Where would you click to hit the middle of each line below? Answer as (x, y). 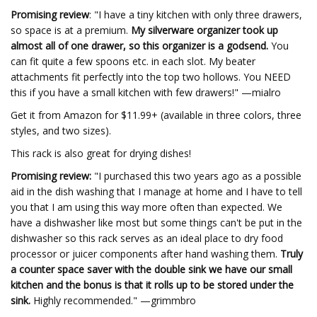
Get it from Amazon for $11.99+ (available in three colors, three (156, 115)
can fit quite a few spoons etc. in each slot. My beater (133, 61)
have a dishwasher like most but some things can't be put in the (156, 223)
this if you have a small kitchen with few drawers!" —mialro (146, 92)
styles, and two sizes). (61, 131)
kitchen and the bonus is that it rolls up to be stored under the (152, 285)
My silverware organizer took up (204, 30)
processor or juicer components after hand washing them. (145, 254)
